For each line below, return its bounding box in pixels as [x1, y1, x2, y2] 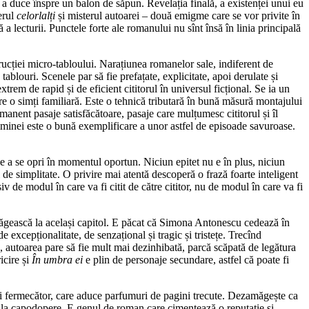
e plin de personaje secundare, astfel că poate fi [86, 253, 289, 266]
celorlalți [17, 9, 55, 21]
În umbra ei [32, 253, 86, 266]
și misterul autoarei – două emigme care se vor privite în [55, 9, 300, 21]
